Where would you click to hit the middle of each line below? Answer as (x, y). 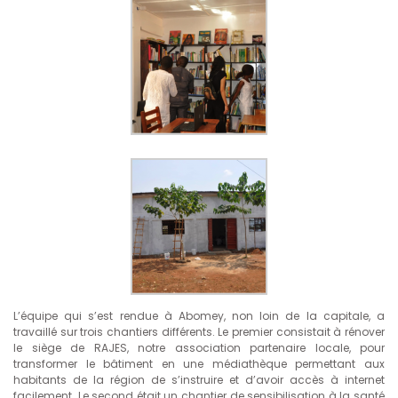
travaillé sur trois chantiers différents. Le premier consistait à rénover (199, 332)
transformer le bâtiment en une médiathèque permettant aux (199, 364)
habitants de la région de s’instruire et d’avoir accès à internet (199, 380)
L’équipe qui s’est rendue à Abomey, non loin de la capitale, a (199, 316)
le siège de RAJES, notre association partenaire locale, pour (199, 348)
